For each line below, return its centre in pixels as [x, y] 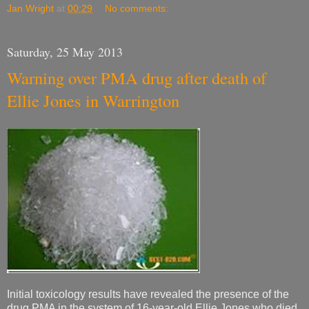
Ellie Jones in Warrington [93, 101]
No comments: [137, 9]
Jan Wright [30, 9]
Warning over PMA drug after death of [137, 78]
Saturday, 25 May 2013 [65, 52]
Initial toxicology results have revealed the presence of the [148, 294]
